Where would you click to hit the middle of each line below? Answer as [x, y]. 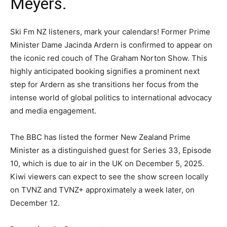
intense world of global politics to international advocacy [111, 98]
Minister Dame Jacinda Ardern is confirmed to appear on [111, 45]
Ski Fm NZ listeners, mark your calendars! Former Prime [110, 32]
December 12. [35, 203]
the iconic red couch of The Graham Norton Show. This [109, 58]
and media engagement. [53, 111]
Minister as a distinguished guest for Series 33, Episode [111, 150]
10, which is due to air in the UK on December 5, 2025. [107, 163]
